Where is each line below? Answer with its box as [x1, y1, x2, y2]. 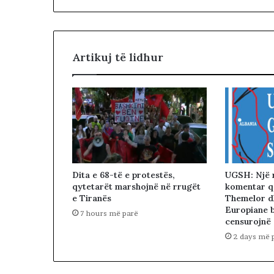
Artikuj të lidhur [72, 50, 163, 64]
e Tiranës [72, 193, 111, 204]
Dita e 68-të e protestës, [72, 169, 175, 181]
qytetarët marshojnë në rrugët [72, 181, 201, 193]
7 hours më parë [80, 209, 138, 218]
